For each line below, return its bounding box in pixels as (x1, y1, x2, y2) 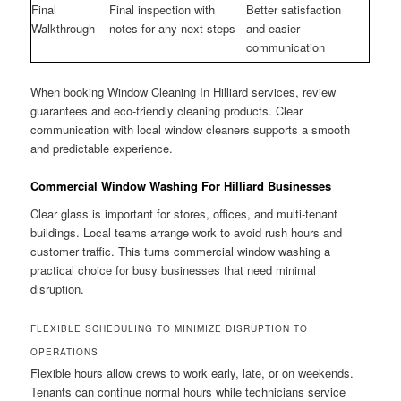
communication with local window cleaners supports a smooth (30, 120, 351, 138)
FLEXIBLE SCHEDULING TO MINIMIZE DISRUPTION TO (30, 322, 309, 336)
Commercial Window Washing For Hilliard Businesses (30, 176, 332, 194)
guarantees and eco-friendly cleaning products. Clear (30, 101, 303, 119)
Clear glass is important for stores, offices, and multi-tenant (30, 205, 338, 223)
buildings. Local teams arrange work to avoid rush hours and (30, 224, 343, 242)
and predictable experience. (30, 139, 174, 157)
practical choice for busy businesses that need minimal (30, 261, 317, 279)
